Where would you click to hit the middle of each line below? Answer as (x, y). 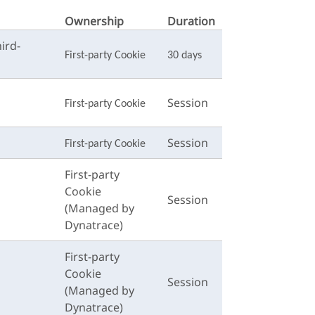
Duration (191, 21)
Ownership (94, 21)
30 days (185, 56)
